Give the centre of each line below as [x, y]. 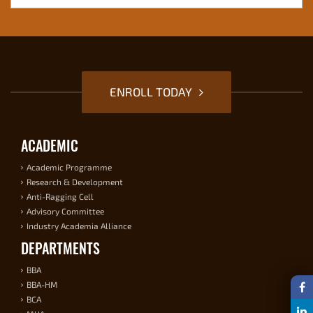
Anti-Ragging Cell [60, 196]
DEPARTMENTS [60, 248]
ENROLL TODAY [152, 92]
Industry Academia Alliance [79, 225]
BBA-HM [42, 284]
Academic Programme [69, 167]
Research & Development [75, 181]
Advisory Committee [65, 211]
